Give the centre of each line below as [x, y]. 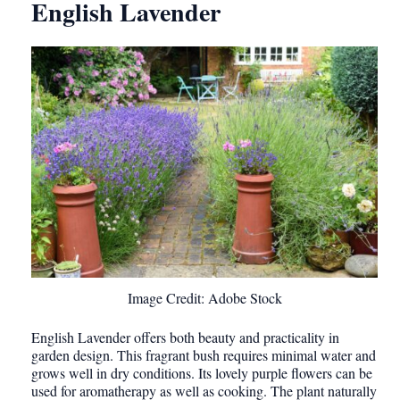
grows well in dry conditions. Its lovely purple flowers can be [202, 373]
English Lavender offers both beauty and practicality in [185, 337]
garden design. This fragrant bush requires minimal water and [204, 355]
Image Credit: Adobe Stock [204, 298]
